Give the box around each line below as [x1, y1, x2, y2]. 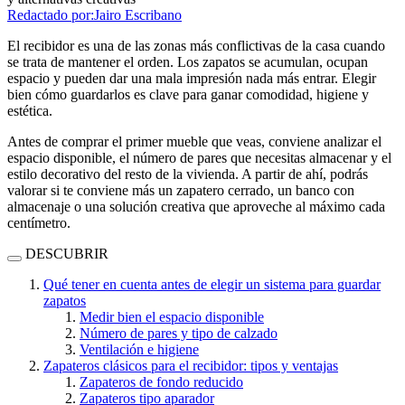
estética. [7, 102, 52, 118]
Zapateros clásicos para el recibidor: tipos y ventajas [43, 357, 338, 373]
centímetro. [7, 214, 71, 231]
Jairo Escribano [94, 6, 182, 23]
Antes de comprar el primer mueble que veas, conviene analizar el [7, 133, 381, 149]
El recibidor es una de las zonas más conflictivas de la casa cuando [7, 37, 385, 53]
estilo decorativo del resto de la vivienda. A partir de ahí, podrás [7, 165, 368, 182]
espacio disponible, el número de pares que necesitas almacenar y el [7, 149, 391, 165]
